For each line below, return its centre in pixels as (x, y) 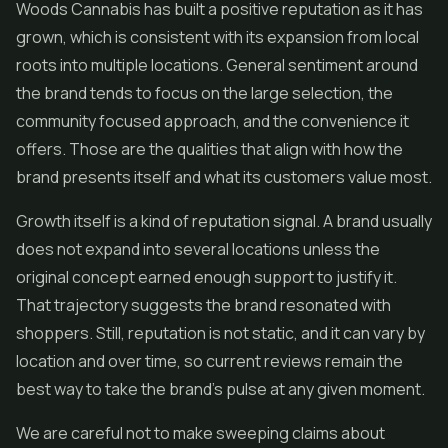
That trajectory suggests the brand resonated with (203, 305)
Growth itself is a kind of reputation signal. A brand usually (224, 221)
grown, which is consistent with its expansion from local (217, 37)
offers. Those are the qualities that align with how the (209, 149)
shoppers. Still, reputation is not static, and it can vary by (220, 333)
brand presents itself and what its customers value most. (224, 177)
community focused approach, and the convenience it (212, 121)
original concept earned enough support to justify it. (206, 277)
